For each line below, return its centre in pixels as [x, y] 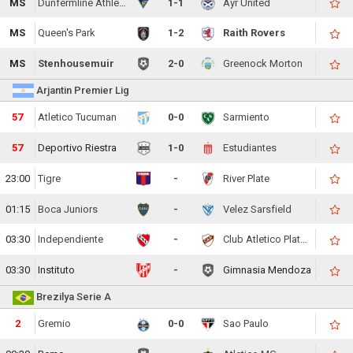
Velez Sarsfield [258, 209]
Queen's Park [67, 33]
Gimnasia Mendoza [268, 270]
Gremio [55, 324]
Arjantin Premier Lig [82, 90]
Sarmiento [247, 117]
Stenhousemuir [76, 63]
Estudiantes [250, 148]
